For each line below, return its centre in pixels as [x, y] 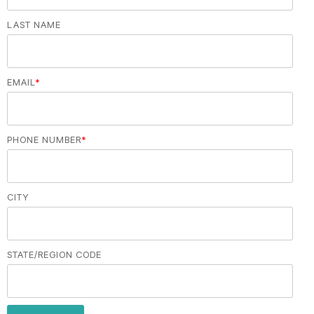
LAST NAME [34, 25]
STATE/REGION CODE [54, 255]
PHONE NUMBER [44, 140]
